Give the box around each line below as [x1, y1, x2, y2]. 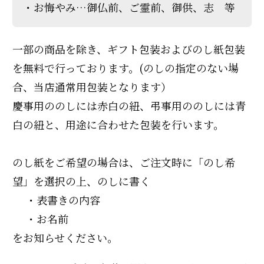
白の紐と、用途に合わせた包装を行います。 [12, 116, 224, 132]
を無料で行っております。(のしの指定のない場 [12, 60, 239, 75]
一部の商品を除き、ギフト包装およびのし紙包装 [12, 41, 245, 57]
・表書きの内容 [12, 192, 100, 207]
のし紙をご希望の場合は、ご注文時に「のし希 [12, 154, 235, 170]
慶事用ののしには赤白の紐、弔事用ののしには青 [12, 97, 246, 113]
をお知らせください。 [12, 229, 118, 245]
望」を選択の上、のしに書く [12, 173, 150, 189]
